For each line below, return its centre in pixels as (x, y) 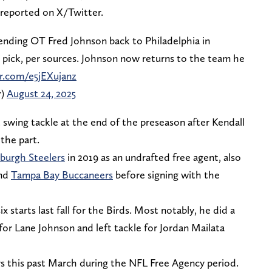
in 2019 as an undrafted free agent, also (153, 157)
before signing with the (166, 175)
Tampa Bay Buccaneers (62, 175)
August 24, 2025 (41, 93)
